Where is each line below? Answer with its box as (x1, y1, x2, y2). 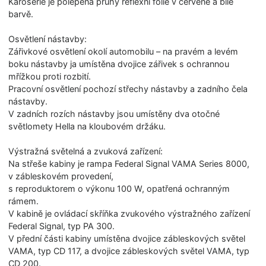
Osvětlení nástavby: (8, 33, 87, 44)
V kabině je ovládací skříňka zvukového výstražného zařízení (8, 208, 251, 218)
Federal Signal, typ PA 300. (8, 220, 115, 231)
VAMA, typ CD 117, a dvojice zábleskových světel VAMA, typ (8, 245, 250, 256)
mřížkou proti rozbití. (8, 71, 91, 81)
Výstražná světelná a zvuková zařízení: (8, 145, 163, 156)
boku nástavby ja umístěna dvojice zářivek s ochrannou (8, 58, 230, 69)
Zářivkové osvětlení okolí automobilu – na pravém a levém (8, 46, 239, 56)
